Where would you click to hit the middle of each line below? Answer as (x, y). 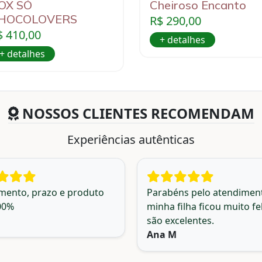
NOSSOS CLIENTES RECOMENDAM (136, 113)
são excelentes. (180, 220)
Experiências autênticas (131, 139)
